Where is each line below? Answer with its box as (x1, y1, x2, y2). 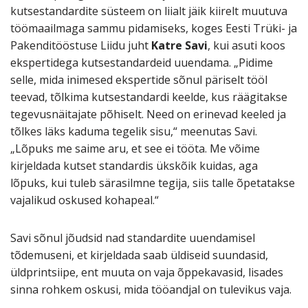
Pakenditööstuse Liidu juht (10, 38, 151, 54)
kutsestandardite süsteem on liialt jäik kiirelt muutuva (10, 3, 287, 19)
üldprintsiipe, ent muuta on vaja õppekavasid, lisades (10, 265, 283, 280)
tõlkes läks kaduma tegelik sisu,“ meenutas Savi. (10, 124, 257, 140)
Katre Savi (151, 38, 208, 54)
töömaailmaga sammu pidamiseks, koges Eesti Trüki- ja (10, 21, 297, 36)
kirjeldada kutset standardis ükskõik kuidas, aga (10, 158, 258, 174)
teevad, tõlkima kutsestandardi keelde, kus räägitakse (10, 89, 287, 105)
